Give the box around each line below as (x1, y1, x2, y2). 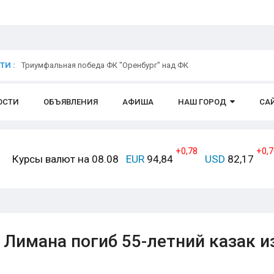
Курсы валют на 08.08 (12, 153, 119, 165)
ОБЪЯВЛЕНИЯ (43, 97, 98, 106)
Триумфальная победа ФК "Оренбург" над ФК (21, 61, 188, 70)
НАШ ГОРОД (178, 97, 226, 106)
